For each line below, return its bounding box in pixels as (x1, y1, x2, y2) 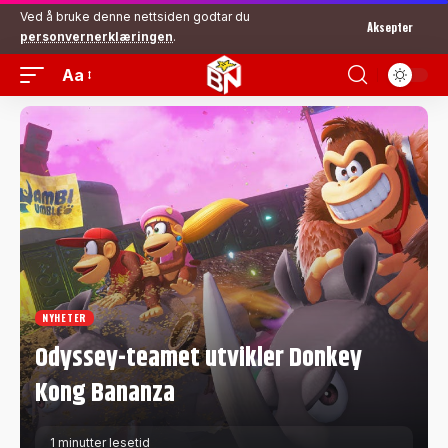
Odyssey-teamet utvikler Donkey (35, 338, 362, 379)
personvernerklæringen (20, 29, 173, 44)
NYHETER (42, 310, 87, 325)
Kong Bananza (35, 373, 175, 414)
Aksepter (367, 18, 413, 35)
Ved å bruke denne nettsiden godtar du (20, 9, 250, 24)
